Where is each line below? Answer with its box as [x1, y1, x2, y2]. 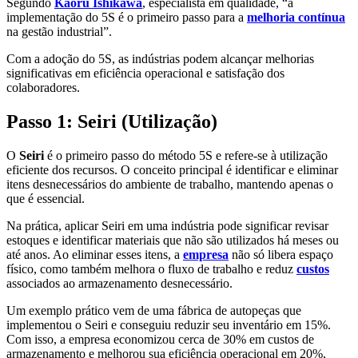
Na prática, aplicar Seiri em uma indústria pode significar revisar [6, 218, 328, 233]
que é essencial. [6, 191, 85, 205]
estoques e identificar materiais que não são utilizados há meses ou [6, 233, 339, 247]
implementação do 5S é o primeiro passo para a [6, 10, 247, 24]
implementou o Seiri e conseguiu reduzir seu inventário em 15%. [6, 317, 331, 332]
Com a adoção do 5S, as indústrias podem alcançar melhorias [6, 51, 314, 66]
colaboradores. [6, 80, 80, 94]
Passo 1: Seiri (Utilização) [6, 110, 217, 132]
